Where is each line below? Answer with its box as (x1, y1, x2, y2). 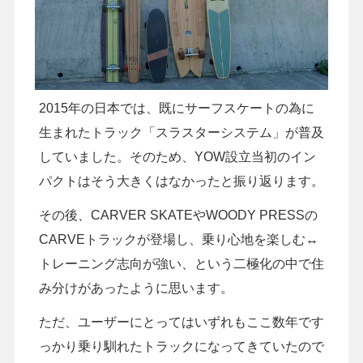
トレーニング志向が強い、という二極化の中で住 (38, 256, 324, 271)
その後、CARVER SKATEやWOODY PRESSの (38, 207, 318, 222)
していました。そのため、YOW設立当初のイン (38, 149, 316, 164)
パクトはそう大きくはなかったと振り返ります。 (38, 173, 324, 188)
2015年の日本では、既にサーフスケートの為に (38, 100, 314, 115)
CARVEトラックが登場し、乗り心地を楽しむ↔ (38, 232, 318, 246)
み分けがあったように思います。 (38, 280, 233, 295)
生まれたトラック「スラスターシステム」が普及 (38, 125, 324, 139)
